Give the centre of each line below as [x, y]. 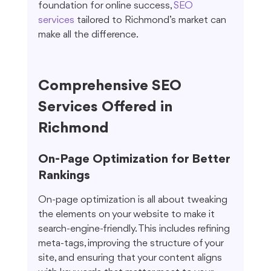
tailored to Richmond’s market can [151, 21]
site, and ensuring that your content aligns [131, 258]
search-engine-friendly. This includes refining [135, 229]
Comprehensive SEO [111, 86]
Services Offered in [107, 107]
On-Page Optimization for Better [135, 160]
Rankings [64, 176]
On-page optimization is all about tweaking [134, 200]
